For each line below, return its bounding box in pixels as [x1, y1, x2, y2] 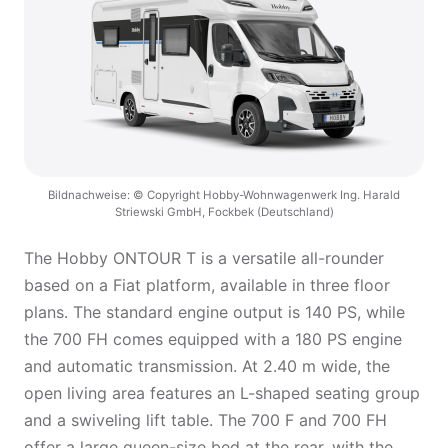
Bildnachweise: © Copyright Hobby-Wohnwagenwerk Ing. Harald [48, 188, 400, 202]
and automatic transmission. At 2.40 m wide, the [24, 356, 390, 376]
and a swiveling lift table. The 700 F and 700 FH [24, 410, 387, 430]
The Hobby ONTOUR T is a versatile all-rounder [24, 248, 384, 268]
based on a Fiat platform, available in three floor [24, 275, 390, 295]
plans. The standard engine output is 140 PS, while [24, 302, 405, 322]
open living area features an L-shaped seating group [24, 383, 420, 403]
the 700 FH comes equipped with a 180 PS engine [24, 329, 402, 349]
